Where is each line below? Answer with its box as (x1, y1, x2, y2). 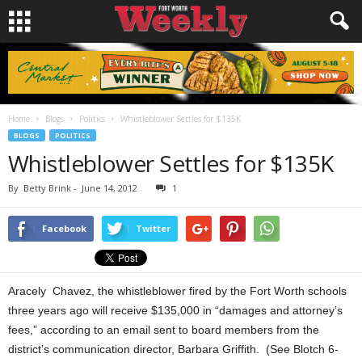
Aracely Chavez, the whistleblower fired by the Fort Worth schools (8, 284, 347, 297)
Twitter (136, 222, 170, 234)
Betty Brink (23, 182, 71, 194)
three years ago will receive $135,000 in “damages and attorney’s (8, 304, 343, 317)
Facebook (42, 222, 86, 234)
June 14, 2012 (82, 182, 137, 194)
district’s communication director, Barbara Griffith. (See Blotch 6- (8, 343, 339, 356)
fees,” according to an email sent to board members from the (8, 323, 319, 336)
